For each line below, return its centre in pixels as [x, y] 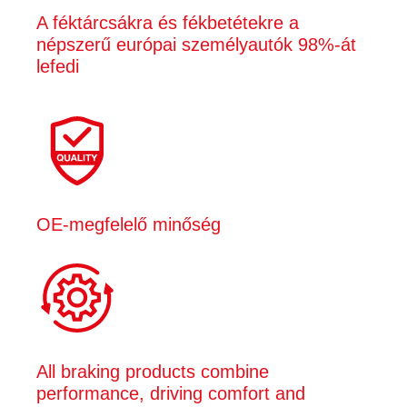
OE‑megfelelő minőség [129, 224]
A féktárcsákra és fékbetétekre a [168, 22]
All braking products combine [153, 371]
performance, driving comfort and [171, 393]
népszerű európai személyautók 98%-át [196, 44]
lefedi [58, 66]
